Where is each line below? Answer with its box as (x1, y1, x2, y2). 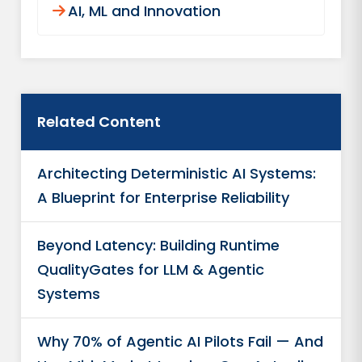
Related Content (37, 112, 162, 132)
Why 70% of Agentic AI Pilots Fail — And (37, 331, 324, 351)
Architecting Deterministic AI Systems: (37, 163, 317, 183)
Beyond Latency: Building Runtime (37, 235, 280, 255)
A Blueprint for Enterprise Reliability (37, 187, 290, 208)
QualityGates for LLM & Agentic (37, 259, 265, 280)
